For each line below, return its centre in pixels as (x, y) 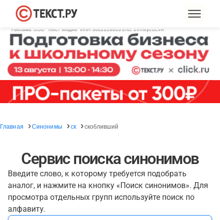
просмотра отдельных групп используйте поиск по (101, 197)
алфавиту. (27, 209)
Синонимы (47, 126)
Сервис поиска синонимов (110, 159)
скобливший (102, 126)
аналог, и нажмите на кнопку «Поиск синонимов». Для (108, 185)
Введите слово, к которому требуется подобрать (97, 174)
